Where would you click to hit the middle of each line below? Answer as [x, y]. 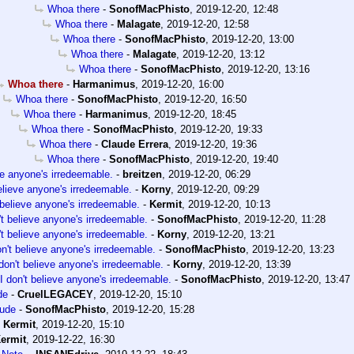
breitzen [142, 175]
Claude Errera [135, 145]
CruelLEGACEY [55, 295]
